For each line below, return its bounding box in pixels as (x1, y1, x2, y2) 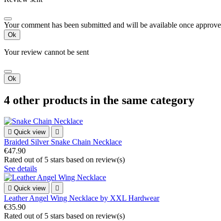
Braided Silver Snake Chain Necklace (4, 138, 122, 147)
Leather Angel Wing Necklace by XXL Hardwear (4, 194, 159, 203)
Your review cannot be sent (4, 48, 89, 57)
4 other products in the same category (4, 94, 194, 107)
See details (4, 164, 37, 173)
